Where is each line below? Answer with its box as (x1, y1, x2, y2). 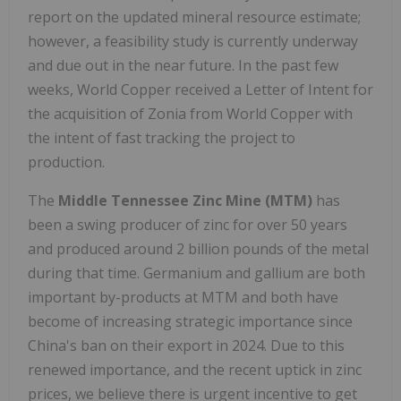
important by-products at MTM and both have (28, 286, 338, 307)
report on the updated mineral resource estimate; (28, 6, 361, 27)
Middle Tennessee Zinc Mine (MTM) (58, 190, 316, 210)
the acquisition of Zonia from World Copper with (28, 103, 353, 124)
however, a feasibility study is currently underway (28, 30, 358, 51)
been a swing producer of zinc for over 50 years (28, 214, 347, 235)
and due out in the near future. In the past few (28, 55, 338, 75)
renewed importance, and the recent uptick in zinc (28, 359, 362, 380)
